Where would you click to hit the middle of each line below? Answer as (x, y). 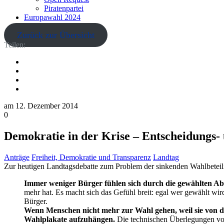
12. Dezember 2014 (47, 106)
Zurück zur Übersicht (55, 35)
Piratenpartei (64, 8)
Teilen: (15, 45)
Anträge (17, 157)
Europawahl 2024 (52, 17)
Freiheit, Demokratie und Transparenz (91, 157)
